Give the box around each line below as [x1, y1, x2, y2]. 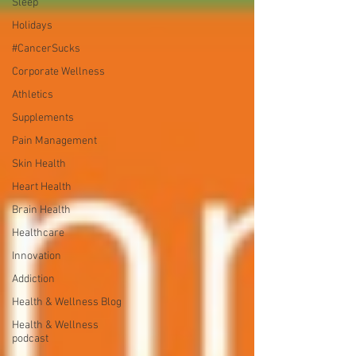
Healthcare [12, 226, 64, 240]
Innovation [12, 250, 61, 263]
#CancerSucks [12, 42, 80, 56]
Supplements [12, 111, 74, 125]
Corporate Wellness [12, 65, 105, 79]
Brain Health [12, 203, 71, 217]
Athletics [12, 88, 53, 102]
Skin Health [12, 157, 66, 171]
